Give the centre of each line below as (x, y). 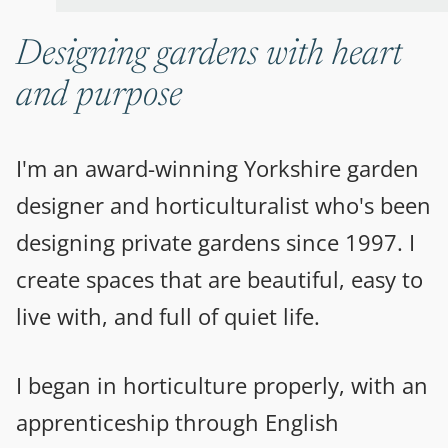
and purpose (99, 96)
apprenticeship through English (177, 421)
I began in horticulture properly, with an (222, 384)
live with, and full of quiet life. (168, 315)
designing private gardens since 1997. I (215, 241)
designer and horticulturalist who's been (223, 204)
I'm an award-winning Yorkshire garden (217, 167)
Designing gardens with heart (209, 55)
